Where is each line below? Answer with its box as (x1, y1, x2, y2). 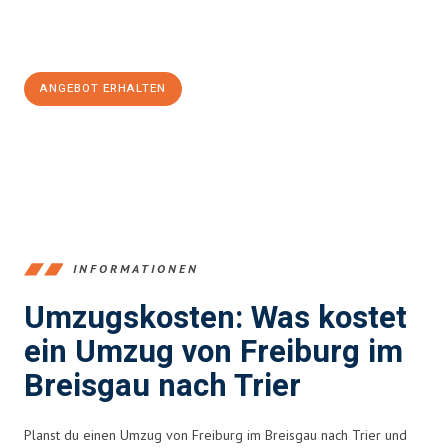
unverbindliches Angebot (71, 11, 290, 32)
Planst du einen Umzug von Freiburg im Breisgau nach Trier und (24, 425, 407, 444)
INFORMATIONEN (73, 261, 199, 277)
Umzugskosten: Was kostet (24, 295, 407, 341)
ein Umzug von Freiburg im (24, 329, 403, 375)
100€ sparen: (24, 31, 131, 52)
